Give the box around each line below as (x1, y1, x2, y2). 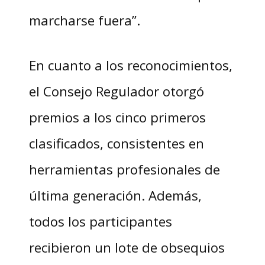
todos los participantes (28, 212, 172, 231)
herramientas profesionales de (28, 160, 220, 179)
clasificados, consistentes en (28, 134, 204, 153)
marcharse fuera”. (28, 11, 140, 30)
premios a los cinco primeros (28, 108, 206, 127)
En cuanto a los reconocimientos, (28, 56, 232, 75)
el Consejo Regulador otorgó (28, 82, 204, 101)
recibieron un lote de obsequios (28, 238, 225, 257)
